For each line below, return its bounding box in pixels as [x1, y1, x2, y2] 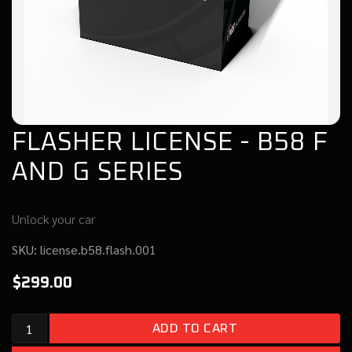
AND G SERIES [12, 160, 183, 185]
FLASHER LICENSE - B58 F [12, 130, 328, 156]
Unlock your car [12, 211, 95, 227]
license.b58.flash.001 [40, 241, 156, 258]
